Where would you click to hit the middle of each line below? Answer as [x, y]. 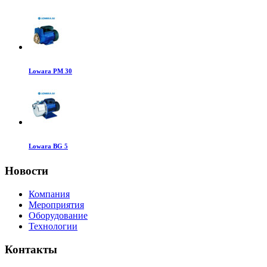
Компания [49, 194]
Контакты [31, 249]
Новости [27, 171]
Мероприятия [56, 204]
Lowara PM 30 [50, 71]
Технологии [53, 226]
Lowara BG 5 [48, 146]
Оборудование [58, 215]
